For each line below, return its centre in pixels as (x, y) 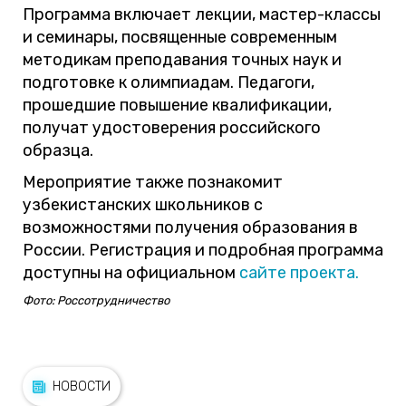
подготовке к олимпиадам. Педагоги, (169, 83)
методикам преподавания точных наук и (182, 60)
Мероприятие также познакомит (153, 182)
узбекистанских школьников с (143, 204)
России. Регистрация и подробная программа (203, 250)
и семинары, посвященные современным (180, 38)
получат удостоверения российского (172, 128)
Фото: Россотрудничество (96, 301)
